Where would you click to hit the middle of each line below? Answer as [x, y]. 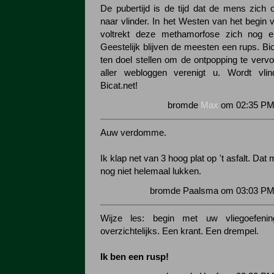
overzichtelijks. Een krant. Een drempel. [180, 231]
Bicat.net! [119, 86]
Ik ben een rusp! [135, 257]
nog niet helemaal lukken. [151, 171]
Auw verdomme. [133, 133]
